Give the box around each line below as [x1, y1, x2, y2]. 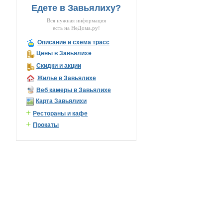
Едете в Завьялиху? [31, 3, 121, 13]
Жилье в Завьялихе [37, 75, 96, 82]
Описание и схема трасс [37, 39, 110, 46]
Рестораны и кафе [33, 110, 88, 117]
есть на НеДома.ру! [52, 25, 100, 31]
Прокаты [33, 121, 59, 128]
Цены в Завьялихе [36, 50, 92, 57]
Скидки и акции [36, 62, 81, 69]
